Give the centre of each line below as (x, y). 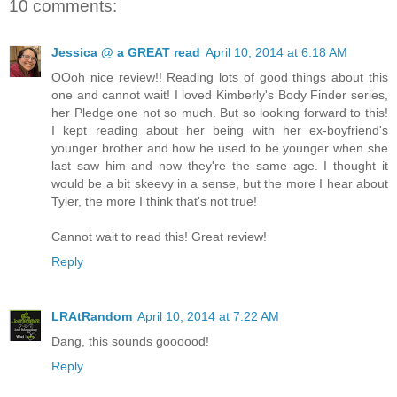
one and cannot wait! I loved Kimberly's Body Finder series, (220, 94)
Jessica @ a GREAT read (126, 52)
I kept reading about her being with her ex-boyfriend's (220, 130)
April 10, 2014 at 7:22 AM (208, 316)
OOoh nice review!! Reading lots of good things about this (220, 77)
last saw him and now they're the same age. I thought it (220, 165)
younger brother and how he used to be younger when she (220, 148)
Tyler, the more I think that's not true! (154, 201)
